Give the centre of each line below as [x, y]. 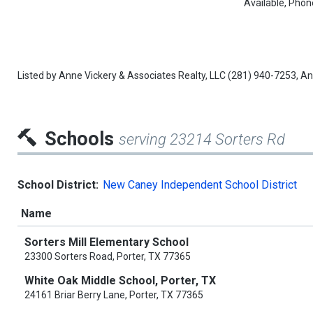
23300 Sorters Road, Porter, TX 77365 [108, 257]
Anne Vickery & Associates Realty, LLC [142, 76]
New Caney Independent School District [200, 185]
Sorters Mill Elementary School [107, 242]
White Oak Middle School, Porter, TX [120, 281]
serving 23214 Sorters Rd [202, 140]
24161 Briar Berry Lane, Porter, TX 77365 [114, 295]
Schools [82, 139]
